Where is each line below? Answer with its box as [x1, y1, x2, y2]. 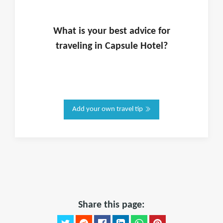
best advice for [106, 26, 170, 36]
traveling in [55, 41, 105, 51]
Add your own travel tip [72, 106, 145, 113]
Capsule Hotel [105, 41, 163, 51]
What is [53, 26, 88, 36]
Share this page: [78, 200, 145, 210]
